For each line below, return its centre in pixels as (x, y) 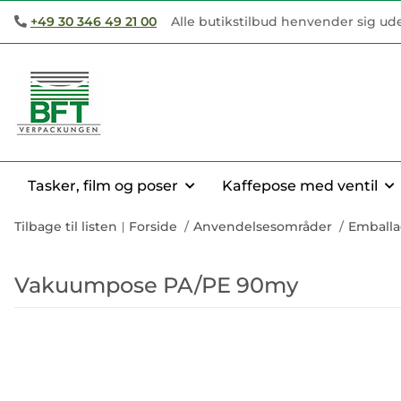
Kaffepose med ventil (300, 186)
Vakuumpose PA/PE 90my (156, 285)
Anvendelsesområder (263, 226)
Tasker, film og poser (103, 186)
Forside (153, 226)
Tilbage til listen (66, 226)
